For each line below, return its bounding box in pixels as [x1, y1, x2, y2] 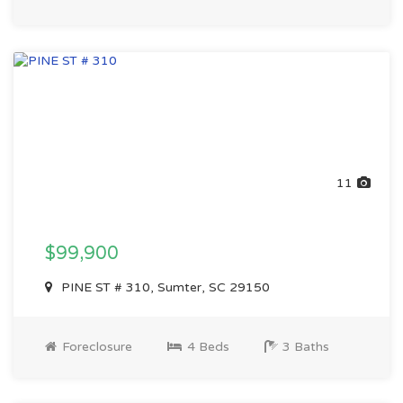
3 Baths [279, 339, 329, 354]
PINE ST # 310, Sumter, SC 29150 [58, 280, 270, 295]
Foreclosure [58, 339, 132, 354]
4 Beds [184, 339, 229, 354]
